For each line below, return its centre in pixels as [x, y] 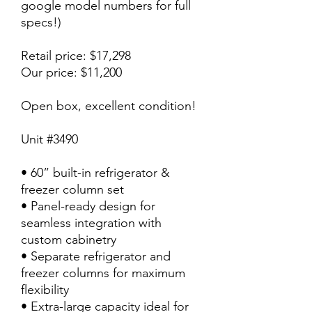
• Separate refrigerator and [96, 256]
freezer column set [72, 189]
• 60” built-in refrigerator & [95, 173]
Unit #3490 [49, 139]
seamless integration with [91, 223]
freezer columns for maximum [103, 273]
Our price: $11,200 [71, 72]
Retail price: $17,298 [76, 56]
